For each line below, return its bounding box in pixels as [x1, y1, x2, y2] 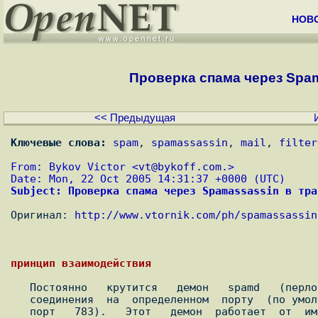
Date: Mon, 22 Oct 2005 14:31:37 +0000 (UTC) [11, 172, 285, 185]
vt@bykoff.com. [138, 160, 228, 173]
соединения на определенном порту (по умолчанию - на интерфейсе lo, [11, 293, 30, 306]
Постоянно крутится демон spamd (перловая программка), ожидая [11, 281, 30, 294]
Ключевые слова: [11, 136, 106, 149]
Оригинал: [11, 209, 75, 221]
